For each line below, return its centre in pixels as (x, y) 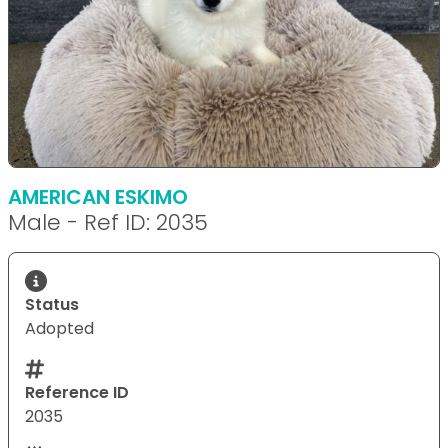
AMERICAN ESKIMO (98, 196)
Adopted (59, 328)
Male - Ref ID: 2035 (108, 222)
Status (52, 304)
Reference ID (77, 392)
